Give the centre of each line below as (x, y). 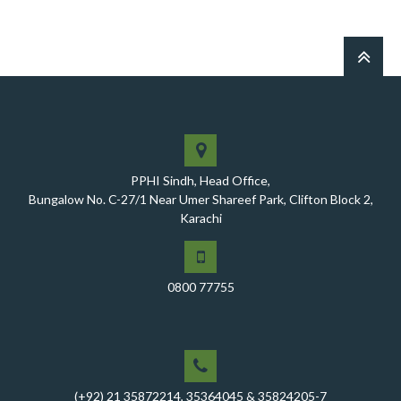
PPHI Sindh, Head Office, (200, 180)
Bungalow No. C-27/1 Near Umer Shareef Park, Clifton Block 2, (200, 199)
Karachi (200, 218)
